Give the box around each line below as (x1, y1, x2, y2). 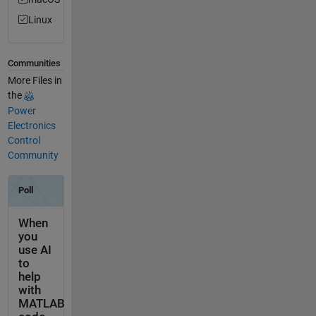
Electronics (7, 119, 56, 131)
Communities (7, 58, 61, 69)
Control (7, 134, 40, 146)
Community (7, 149, 59, 161)
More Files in (7, 74, 62, 86)
